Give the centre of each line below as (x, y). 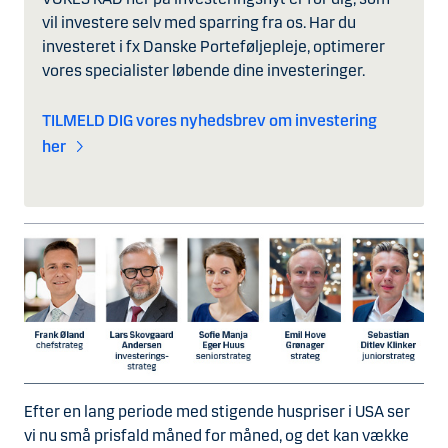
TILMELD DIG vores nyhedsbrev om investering (209, 121)
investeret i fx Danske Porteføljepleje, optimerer (213, 47)
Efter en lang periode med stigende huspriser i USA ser (217, 411)
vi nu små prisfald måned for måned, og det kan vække (216, 435)
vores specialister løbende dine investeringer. (203, 71)
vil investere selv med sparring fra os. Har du (199, 23)
